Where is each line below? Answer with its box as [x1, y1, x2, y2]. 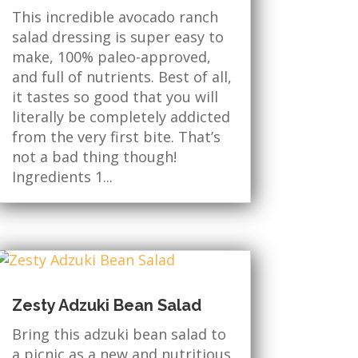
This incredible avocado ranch [11, 6, 218, 26]
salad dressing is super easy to [11, 26, 224, 46]
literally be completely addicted [11, 106, 230, 126]
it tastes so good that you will [11, 86, 218, 106]
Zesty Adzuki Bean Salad [11, 296, 201, 315]
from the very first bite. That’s [11, 126, 221, 146]
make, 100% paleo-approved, [11, 46, 211, 66]
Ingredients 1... [11, 166, 113, 186]
